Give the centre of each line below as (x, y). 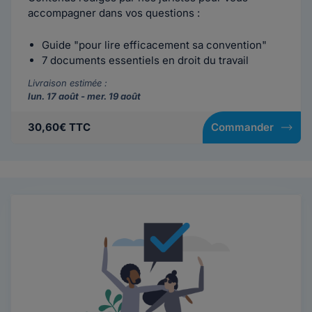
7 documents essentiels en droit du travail (145, 60)
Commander (242, 127)
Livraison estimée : (68, 83)
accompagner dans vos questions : (114, 13)
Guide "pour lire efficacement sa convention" (154, 45)
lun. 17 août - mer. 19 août (84, 96)
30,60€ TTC (59, 127)
